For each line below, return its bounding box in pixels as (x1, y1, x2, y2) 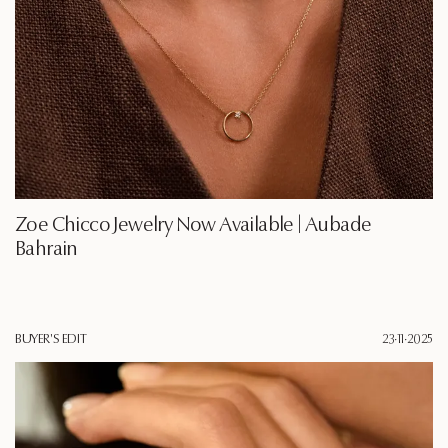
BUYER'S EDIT (15, 333, 87, 347)
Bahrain (15, 240, 78, 261)
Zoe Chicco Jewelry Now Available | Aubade (15, 216, 372, 237)
